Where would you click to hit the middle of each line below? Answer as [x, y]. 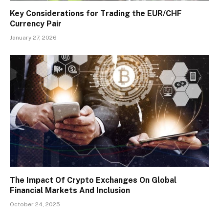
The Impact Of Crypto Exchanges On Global [93, 180]
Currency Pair [36, 24]
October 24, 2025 [35, 204]
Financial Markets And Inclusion [70, 190]
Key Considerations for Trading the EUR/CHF [96, 14]
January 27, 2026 [33, 38]
